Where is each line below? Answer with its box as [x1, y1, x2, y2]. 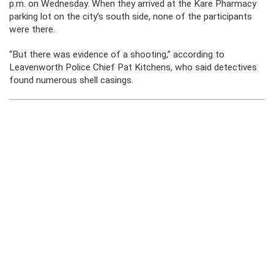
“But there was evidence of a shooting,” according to [9, 49, 224, 60]
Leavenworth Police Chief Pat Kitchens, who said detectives [9, 62, 257, 73]
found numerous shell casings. [9, 75, 133, 86]
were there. [9, 24, 55, 35]
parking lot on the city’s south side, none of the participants [9, 11, 252, 22]
